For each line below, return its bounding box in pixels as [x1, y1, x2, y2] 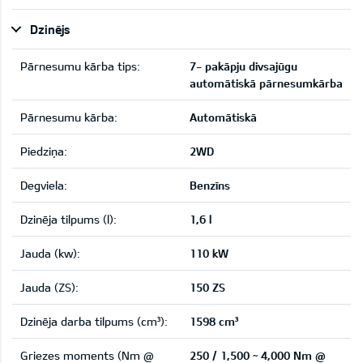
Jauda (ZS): [20, 280, 79, 294]
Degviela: [20, 177, 67, 192]
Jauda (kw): [20, 246, 80, 260]
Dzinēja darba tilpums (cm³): [20, 314, 168, 328]
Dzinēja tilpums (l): [20, 211, 117, 226]
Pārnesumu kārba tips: [20, 58, 140, 73]
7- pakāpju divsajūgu [190, 58, 297, 73]
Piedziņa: [20, 143, 67, 158]
